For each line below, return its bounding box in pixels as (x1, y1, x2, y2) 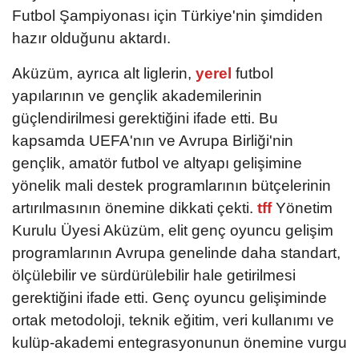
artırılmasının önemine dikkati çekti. (12, 199, 253, 216)
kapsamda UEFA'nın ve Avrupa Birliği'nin (12, 131, 293, 149)
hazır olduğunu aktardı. (12, 29, 171, 46)
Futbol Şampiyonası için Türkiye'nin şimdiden (12, 6, 323, 24)
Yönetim (276, 199, 333, 216)
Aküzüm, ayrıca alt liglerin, (12, 64, 192, 82)
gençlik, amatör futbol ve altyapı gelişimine (12, 154, 302, 171)
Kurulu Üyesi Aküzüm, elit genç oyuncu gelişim (12, 221, 333, 239)
